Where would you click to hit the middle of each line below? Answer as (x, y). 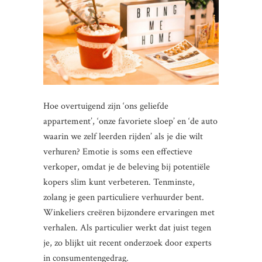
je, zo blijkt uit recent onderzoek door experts (127, 243)
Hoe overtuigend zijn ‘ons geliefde (106, 106)
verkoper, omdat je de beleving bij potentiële (127, 167)
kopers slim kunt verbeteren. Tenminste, (119, 182)
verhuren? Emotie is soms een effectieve (118, 152)
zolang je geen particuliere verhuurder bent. (124, 198)
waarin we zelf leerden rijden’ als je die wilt (123, 137)
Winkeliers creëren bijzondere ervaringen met (129, 213)
